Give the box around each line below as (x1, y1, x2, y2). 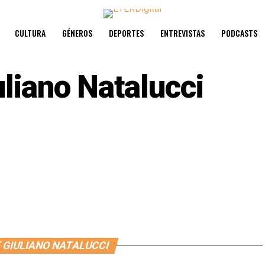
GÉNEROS (62, 27, 92, 39)
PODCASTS (221, 27, 257, 39)
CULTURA (15, 27, 46, 39)
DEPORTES (109, 27, 144, 39)
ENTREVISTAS (160, 27, 205, 39)
